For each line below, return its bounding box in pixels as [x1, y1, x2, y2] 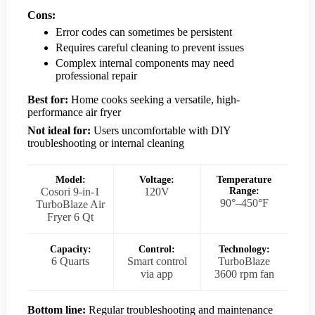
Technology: [218, 244, 270, 255]
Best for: [27, 94, 68, 106]
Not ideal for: [27, 124, 91, 137]
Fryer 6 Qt [47, 211, 94, 224]
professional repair [56, 70, 137, 82]
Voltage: [139, 174, 175, 186]
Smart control [127, 255, 187, 268]
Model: [55, 174, 86, 186]
